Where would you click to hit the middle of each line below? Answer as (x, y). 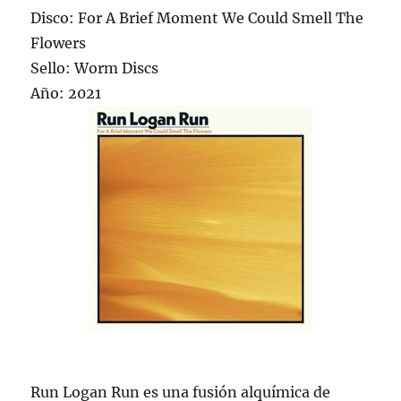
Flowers (59, 43)
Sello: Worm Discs (95, 68)
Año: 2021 (66, 94)
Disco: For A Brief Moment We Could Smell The (197, 18)
